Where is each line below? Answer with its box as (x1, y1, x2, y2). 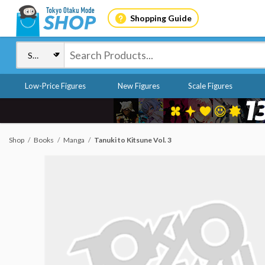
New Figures (117, 81, 160, 91)
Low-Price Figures (25, 81, 86, 91)
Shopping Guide (130, 12, 192, 23)
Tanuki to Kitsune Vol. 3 (94, 135, 172, 144)
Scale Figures (188, 81, 232, 91)
